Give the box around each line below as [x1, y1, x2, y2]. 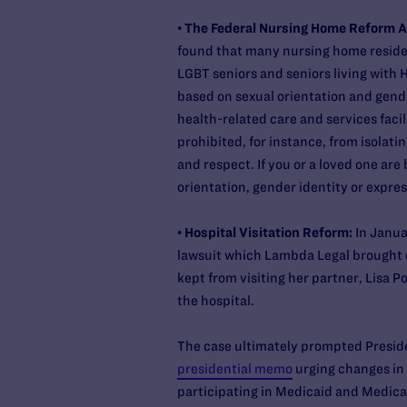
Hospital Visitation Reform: [184, 225, 352, 240]
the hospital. [176, 293, 254, 308]
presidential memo [176, 362, 293, 376]
